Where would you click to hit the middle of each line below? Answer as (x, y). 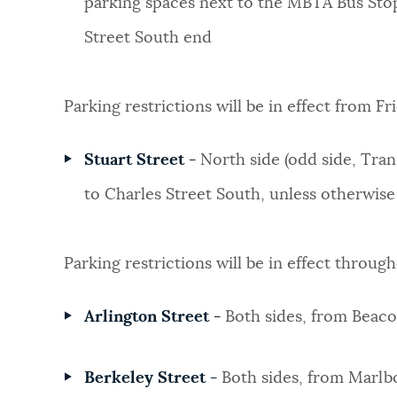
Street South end (148, 39)
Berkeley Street (144, 378)
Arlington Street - (154, 318)
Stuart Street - (142, 161)
